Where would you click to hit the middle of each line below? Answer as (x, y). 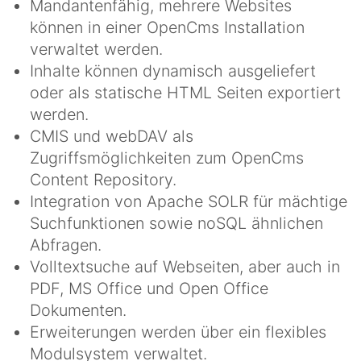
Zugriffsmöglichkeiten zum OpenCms (167, 158)
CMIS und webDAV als (112, 136)
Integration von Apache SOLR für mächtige (189, 201)
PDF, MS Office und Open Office (149, 288)
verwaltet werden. (96, 49)
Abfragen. (66, 245)
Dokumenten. (78, 310)
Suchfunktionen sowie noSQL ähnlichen (176, 223)
